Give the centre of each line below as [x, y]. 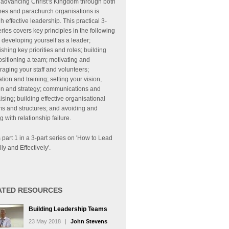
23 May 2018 [45, 221]
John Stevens [89, 221]
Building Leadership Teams [68, 209]
